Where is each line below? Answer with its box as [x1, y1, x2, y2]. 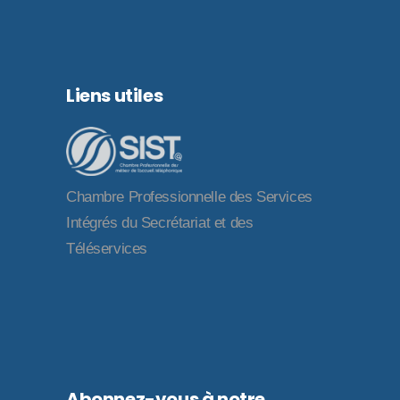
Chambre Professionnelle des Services [66, 188, 312, 206]
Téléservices [66, 240, 147, 258]
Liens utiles [66, 82, 163, 108]
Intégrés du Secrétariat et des [66, 214, 254, 232]
